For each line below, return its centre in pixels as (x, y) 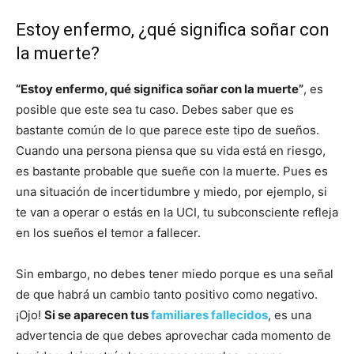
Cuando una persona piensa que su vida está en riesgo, (171, 150)
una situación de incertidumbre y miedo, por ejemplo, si (171, 191)
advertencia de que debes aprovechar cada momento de (173, 335)
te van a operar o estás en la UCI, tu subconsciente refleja (177, 212)
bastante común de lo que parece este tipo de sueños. (168, 130)
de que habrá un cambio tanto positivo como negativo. (167, 294)
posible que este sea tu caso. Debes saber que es (155, 109)
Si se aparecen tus (98, 314)
